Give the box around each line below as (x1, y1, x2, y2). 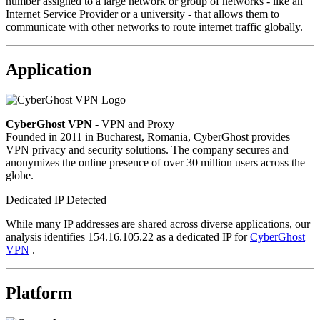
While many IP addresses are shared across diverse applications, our (6, 218, 310, 231)
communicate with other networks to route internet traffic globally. (6, 20, 303, 33)
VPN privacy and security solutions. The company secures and (6, 144, 289, 156)
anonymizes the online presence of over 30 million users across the (6, 156, 305, 169)
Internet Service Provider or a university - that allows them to (6, 7, 279, 20)
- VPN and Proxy (92, 118, 174, 131)
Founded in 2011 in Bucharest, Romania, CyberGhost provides (6, 131, 290, 144)
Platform (6, 284, 72, 303)
